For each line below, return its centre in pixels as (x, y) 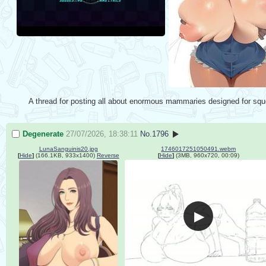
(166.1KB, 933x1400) (64, 155)
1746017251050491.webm (199, 148)
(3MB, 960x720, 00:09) (206, 155)
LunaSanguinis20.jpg (68, 148)
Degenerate (43, 134)
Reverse (108, 155)
